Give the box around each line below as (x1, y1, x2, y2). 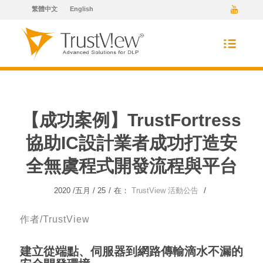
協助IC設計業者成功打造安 (25, 133, 237, 153)
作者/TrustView (19, 213, 90, 224)
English (69, 5, 93, 12)
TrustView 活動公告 (131, 186, 198, 195)
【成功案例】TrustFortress (21, 110, 241, 130)
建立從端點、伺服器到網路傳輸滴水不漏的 (19, 244, 244, 258)
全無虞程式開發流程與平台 (25, 156, 237, 176)
